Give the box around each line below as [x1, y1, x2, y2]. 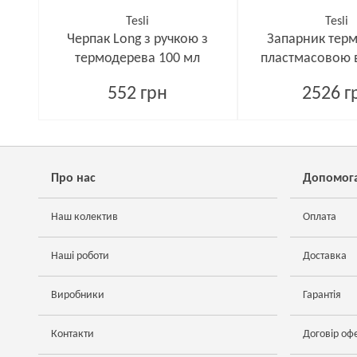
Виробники [51, 289, 104, 301]
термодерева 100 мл [75, 51, 201, 66]
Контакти [51, 328, 94, 340]
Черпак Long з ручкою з [67, 32, 209, 47]
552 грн [108, 84, 168, 104]
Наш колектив [51, 211, 118, 223]
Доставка [303, 250, 347, 262]
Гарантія [303, 289, 341, 301]
